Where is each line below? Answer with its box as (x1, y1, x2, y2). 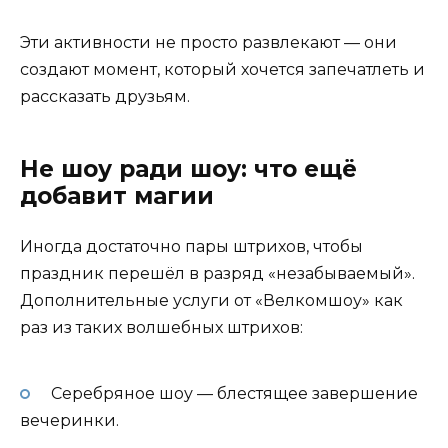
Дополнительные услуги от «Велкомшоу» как (20, 291, 403, 311)
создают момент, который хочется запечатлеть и (20, 60, 425, 80)
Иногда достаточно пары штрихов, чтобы (20, 237, 363, 257)
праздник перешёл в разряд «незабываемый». (20, 264, 415, 284)
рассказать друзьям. (20, 87, 190, 107)
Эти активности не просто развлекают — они (20, 33, 397, 53)
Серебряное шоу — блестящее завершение (50, 383, 418, 403)
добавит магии (20, 182, 214, 211)
